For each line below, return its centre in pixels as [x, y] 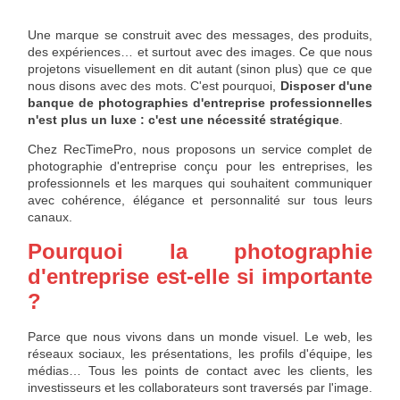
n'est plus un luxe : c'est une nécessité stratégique [183, 120]
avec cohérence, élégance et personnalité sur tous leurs [200, 200]
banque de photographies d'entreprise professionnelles [200, 103]
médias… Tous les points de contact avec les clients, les [200, 370]
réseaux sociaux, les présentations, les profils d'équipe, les [200, 353]
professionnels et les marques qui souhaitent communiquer [200, 183]
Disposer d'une [326, 86]
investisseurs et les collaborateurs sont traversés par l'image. [200, 387]
